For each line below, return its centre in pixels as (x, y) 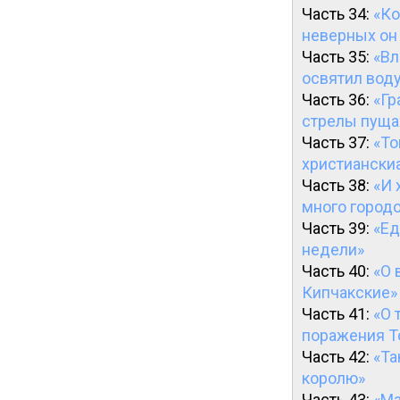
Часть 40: (337, 271)
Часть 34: (337, 14)
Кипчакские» (350, 292)
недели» (333, 250)
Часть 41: (337, 314)
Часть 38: (337, 185)
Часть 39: (337, 228)
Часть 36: (337, 100)
